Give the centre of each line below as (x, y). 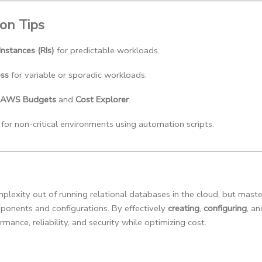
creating (184, 208)
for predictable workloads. (107, 50)
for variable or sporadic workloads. (78, 75)
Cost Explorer (102, 99)
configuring (225, 208)
